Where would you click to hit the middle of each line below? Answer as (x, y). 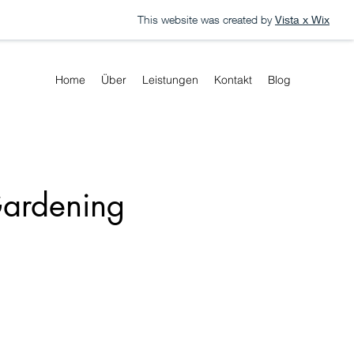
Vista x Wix (302, 19)
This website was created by (205, 19)
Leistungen (170, 80)
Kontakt (233, 80)
